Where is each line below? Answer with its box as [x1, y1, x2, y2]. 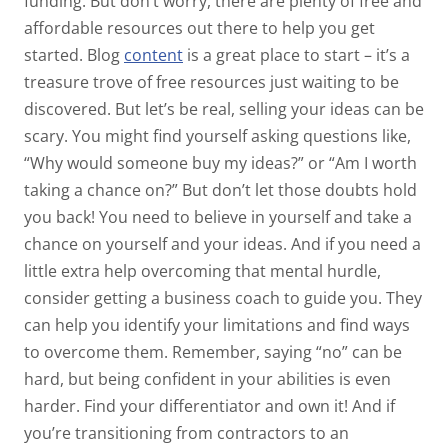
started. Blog [24, 43, 124, 66]
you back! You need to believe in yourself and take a [24, 205, 412, 228]
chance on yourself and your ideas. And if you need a [24, 232, 421, 255]
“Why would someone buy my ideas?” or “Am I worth [24, 151, 417, 174]
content [124, 43, 183, 66]
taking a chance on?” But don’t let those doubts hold [24, 178, 417, 201]
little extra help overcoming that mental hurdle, [24, 259, 381, 282]
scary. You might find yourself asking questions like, [24, 124, 411, 147]
